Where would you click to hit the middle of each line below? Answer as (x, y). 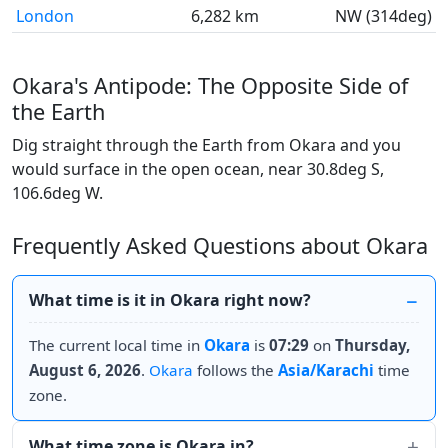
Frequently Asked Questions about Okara (220, 245)
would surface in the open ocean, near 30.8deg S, (198, 169)
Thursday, (372, 345)
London (45, 16)
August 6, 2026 (85, 370)
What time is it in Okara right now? (170, 300)
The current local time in (116, 345)
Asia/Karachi (326, 370)
